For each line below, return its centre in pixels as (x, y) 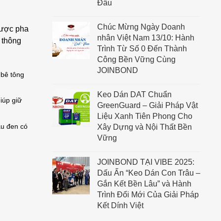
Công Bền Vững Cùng (136, 59)
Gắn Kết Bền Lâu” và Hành (144, 184)
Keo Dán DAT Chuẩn (134, 94)
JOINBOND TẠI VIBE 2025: (146, 162)
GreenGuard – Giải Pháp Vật (147, 105)
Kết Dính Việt (120, 205)
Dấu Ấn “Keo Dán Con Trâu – (149, 173)
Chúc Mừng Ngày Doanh (141, 27)
